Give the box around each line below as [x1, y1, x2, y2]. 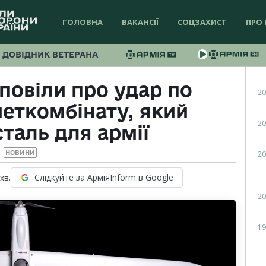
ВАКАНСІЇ [122, 17, 159, 27]
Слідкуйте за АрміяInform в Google [34, 172, 173, 183]
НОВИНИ [5, 149, 35, 157]
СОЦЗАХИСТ [178, 17, 227, 27]
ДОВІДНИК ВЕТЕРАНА [2, 50, 98, 59]
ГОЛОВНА [62, 17, 103, 27]
